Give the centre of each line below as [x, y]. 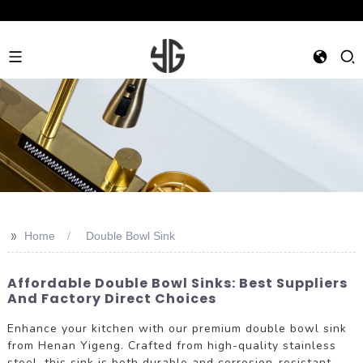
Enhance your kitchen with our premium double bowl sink [177, 328]
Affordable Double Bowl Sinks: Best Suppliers [177, 283]
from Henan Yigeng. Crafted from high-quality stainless [171, 345]
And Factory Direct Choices [111, 299]
